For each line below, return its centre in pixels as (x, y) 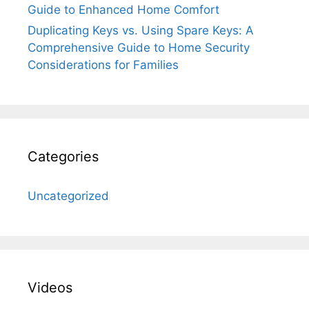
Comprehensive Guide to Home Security (139, 48)
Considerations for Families (103, 65)
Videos (50, 288)
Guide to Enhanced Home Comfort (123, 10)
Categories (63, 157)
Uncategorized (68, 196)
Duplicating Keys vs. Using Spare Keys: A (141, 31)
